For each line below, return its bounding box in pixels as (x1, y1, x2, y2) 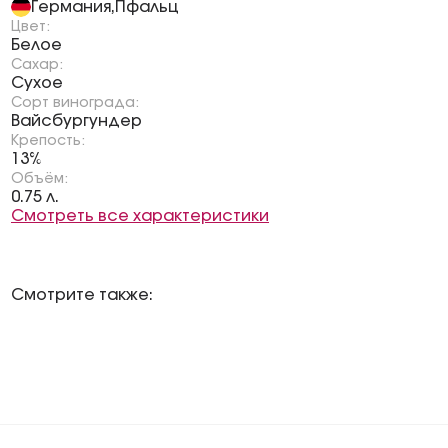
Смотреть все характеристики (11, 208, 269, 224)
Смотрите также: (11, 287, 153, 303)
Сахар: (11, 58, 63, 72)
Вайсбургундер (11, 113, 142, 129)
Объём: (11, 172, 68, 186)
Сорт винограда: (11, 96, 139, 110)
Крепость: (11, 134, 85, 148)
